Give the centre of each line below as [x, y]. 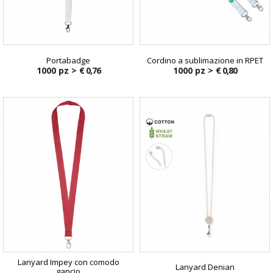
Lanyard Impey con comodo [68, 262]
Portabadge [68, 60]
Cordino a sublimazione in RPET [205, 60]
